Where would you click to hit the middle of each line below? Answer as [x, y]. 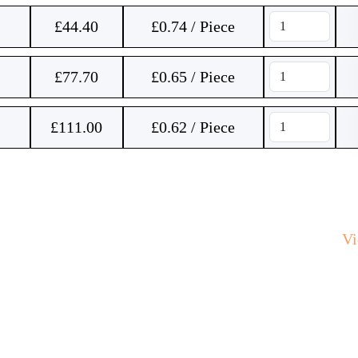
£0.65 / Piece [193, 77]
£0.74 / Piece [193, 26]
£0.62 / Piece [193, 127]
